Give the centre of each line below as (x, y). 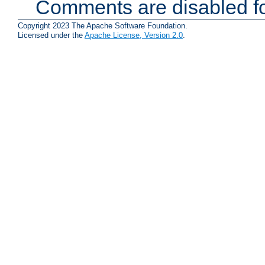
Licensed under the (51, 35)
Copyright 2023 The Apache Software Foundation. (103, 25)
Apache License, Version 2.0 (134, 35)
